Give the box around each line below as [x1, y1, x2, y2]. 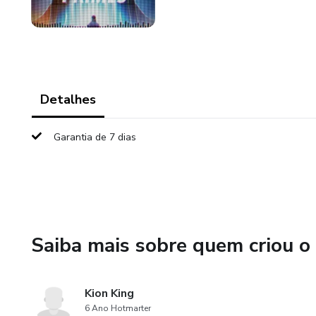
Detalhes [40, 91, 96, 108]
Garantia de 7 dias [54, 130, 136, 144]
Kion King [85, 286, 134, 301]
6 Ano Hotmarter [85, 303, 151, 314]
